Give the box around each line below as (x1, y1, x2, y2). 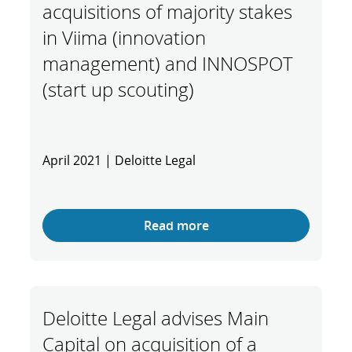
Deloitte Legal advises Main (42, 305, 269, 331)
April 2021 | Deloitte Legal (42, 152, 199, 169)
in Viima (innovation (42, 24, 206, 50)
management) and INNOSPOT (42, 50, 293, 76)
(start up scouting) (42, 76, 194, 102)
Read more (143, 217, 209, 234)
